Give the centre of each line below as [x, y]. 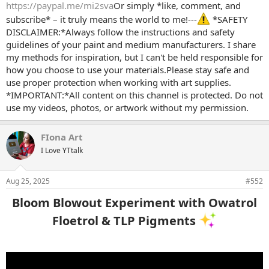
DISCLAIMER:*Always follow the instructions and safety [120, 32]
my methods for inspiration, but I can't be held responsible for [134, 57]
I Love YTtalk [62, 150]
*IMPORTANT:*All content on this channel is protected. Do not [134, 95]
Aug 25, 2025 [28, 181]
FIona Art [62, 137]
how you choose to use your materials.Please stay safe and [128, 69]
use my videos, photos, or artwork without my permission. [127, 107]
